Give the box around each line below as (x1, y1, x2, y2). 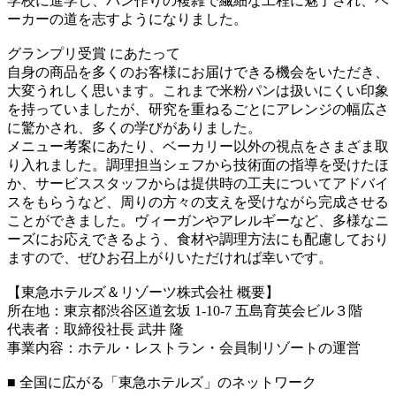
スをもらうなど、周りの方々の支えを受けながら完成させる (7, 194, 389, 209)
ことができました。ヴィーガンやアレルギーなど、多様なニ (7, 212, 389, 228)
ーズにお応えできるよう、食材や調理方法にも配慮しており (7, 231, 389, 247)
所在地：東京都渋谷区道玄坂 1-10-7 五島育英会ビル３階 (7, 302, 362, 318)
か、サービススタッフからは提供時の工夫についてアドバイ (7, 175, 389, 191)
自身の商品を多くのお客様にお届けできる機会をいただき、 (7, 64, 389, 80)
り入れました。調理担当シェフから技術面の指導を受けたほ (7, 156, 389, 172)
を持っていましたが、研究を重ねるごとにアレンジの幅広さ (7, 101, 389, 117)
